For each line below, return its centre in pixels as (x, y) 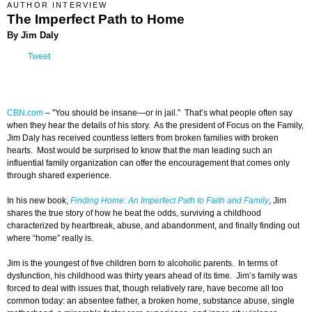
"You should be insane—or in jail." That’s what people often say (172, 113)
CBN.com (25, 113)
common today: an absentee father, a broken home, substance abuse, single (151, 301)
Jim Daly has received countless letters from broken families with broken (143, 138)
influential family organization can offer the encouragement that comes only (148, 163)
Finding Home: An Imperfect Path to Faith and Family (170, 201)
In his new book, (39, 201)
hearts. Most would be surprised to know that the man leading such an (140, 151)
